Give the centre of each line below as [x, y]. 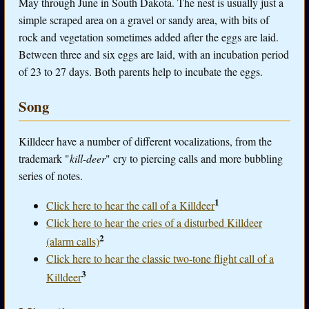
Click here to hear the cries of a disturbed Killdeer [154, 223]
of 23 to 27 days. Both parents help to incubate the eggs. [141, 71]
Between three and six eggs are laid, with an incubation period [154, 54]
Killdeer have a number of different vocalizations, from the [145, 141]
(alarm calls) [73, 241]
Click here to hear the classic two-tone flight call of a [160, 259]
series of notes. [51, 175]
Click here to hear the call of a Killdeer [130, 206]
